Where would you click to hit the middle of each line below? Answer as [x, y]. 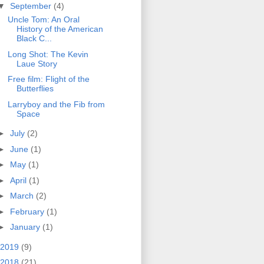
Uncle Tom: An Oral [43, 20]
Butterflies [35, 89]
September [32, 6]
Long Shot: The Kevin [48, 54]
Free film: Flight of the [48, 79]
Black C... [34, 39]
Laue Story [37, 63]
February [28, 211]
